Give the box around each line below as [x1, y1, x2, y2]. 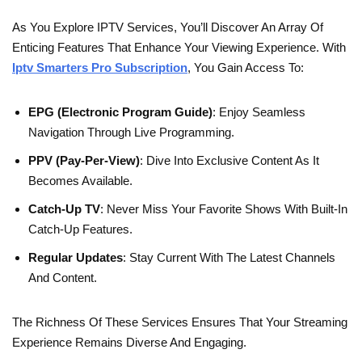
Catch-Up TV [28, 202, 100, 217]
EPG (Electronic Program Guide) [28, 105, 213, 120]
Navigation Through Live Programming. [28, 125, 234, 140]
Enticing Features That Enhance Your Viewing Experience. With [12, 40, 346, 55]
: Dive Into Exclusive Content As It [140, 154, 319, 168]
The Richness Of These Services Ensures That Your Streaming [12, 315, 347, 330]
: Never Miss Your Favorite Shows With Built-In [100, 202, 347, 217]
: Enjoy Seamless [213, 105, 305, 120]
